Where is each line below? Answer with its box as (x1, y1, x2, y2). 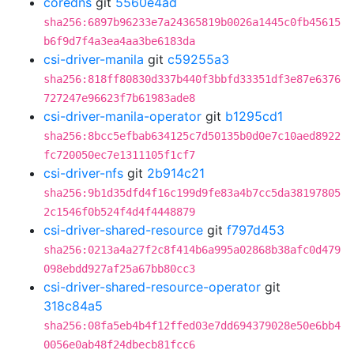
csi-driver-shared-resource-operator (43, 279, 261, 295)
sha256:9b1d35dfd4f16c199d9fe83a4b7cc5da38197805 (43, 186, 341, 199)
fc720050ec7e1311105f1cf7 (43, 149, 195, 161)
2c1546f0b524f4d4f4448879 (43, 205, 195, 218)
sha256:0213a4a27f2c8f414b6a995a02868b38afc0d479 (43, 243, 341, 256)
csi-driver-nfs (43, 165, 123, 181)
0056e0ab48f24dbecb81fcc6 (43, 338, 195, 351)
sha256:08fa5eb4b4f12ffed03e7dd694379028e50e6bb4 (43, 319, 341, 332)
